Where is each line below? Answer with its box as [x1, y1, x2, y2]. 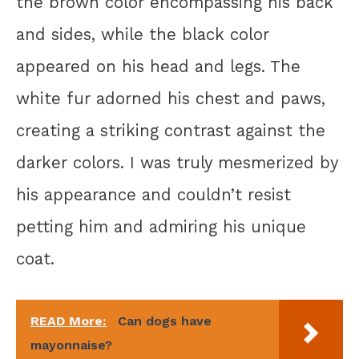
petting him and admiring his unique [16, 217, 306, 237]
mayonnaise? [30, 337, 112, 353]
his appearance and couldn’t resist [16, 185, 291, 205]
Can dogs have [118, 313, 212, 329]
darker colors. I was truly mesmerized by [16, 153, 338, 173]
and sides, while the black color [16, 25, 269, 45]
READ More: [30, 313, 107, 329]
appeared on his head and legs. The [16, 57, 301, 77]
